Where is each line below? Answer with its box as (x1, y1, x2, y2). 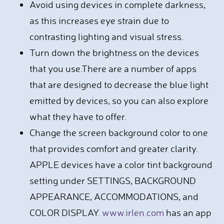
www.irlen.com (101, 206, 164, 218)
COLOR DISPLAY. (29, 206, 102, 218)
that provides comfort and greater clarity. (29, 142, 198, 154)
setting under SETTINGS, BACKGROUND (29, 174, 196, 186)
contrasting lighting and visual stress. (29, 30, 185, 42)
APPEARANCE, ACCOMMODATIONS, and (29, 190, 198, 202)
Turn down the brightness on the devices (29, 46, 199, 58)
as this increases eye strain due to (29, 14, 169, 26)
